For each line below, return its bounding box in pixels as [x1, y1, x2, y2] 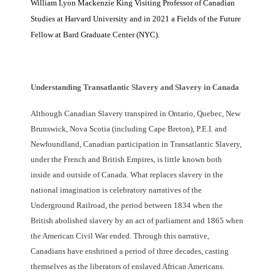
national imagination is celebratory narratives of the [31, 185, 202, 194]
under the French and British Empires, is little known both [31, 155, 222, 164]
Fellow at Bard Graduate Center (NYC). [31, 30, 161, 39]
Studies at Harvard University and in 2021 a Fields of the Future [31, 14, 241, 23]
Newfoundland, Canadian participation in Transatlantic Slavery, [31, 139, 242, 149]
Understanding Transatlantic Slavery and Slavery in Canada [31, 83, 239, 92]
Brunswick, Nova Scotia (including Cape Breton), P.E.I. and [31, 124, 227, 133]
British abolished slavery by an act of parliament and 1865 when [31, 216, 243, 225]
